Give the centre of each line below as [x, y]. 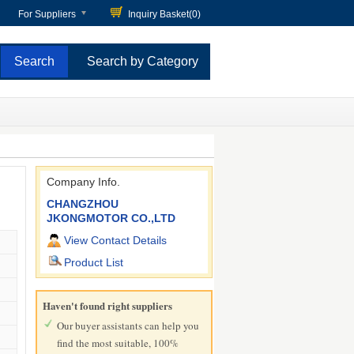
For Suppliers [47, 14]
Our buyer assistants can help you [128, 326]
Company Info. [84, 182]
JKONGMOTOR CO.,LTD [111, 218]
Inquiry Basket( [160, 14]
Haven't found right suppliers [108, 305]
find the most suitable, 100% [118, 343]
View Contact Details [116, 240]
